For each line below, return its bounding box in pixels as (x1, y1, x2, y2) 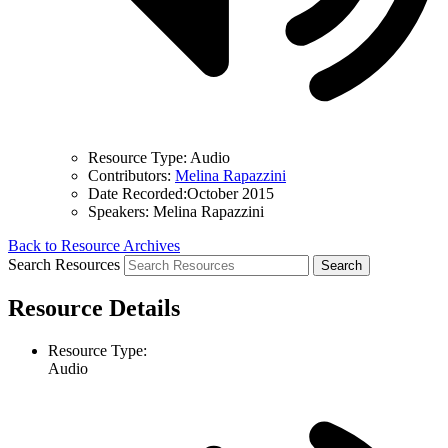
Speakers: (88, 202, 149, 220)
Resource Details (8, 295, 180, 322)
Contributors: (88, 166, 171, 184)
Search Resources (8, 255, 120, 273)
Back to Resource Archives (8, 236, 180, 254)
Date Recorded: (88, 184, 187, 202)
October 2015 (187, 184, 274, 202)
